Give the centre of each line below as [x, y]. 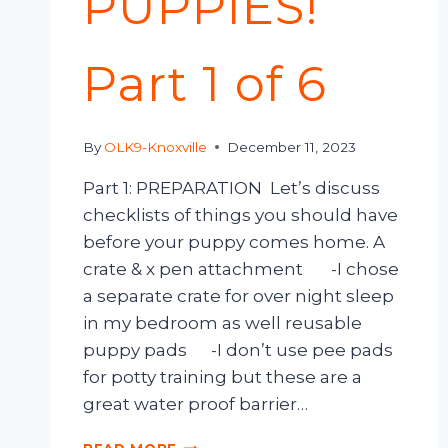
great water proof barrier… [195, 403]
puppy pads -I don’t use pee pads [238, 349]
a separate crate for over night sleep [238, 295]
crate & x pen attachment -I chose [241, 268]
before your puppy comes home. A [234, 241]
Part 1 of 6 [205, 84]
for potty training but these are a [222, 376]
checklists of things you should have [240, 214]
